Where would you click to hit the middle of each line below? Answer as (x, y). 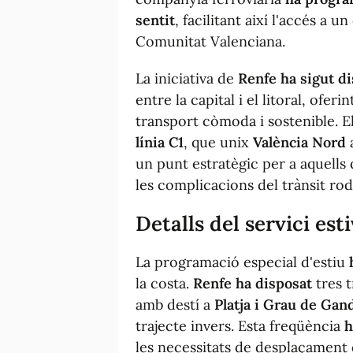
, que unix (218, 142)
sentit (155, 20)
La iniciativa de (187, 78)
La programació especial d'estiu (242, 262)
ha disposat (274, 283)
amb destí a (175, 304)
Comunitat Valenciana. (210, 41)
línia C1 (160, 142)
